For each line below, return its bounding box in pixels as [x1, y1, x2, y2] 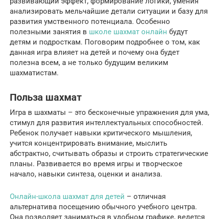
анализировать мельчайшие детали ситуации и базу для [10, 6, 208, 16]
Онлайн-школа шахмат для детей [10, 192, 125, 201]
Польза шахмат [10, 92, 82, 104]
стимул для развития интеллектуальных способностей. [10, 118, 203, 127]
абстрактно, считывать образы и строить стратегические [10, 149, 208, 158]
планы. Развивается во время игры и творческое [10, 159, 182, 168]
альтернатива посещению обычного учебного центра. [10, 202, 197, 211]
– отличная [125, 192, 166, 201]
